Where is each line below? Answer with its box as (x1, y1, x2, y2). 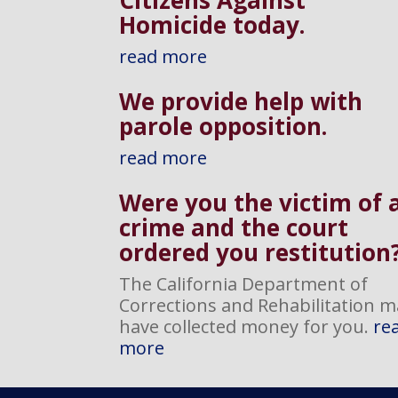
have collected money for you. (119, 314, 374, 338)
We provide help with (119, 84, 363, 117)
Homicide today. (119, 8, 306, 41)
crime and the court (119, 211, 349, 243)
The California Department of (119, 271, 369, 296)
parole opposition (119, 109, 322, 142)
